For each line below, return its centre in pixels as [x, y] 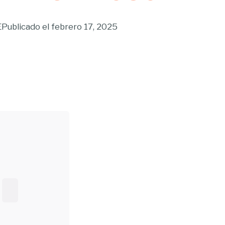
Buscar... [15, 183]
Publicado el [26, 26]
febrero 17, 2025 [85, 26]
